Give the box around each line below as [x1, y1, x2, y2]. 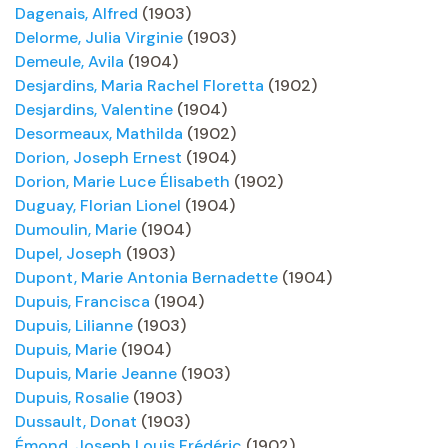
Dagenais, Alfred [15, 3, 138, 24]
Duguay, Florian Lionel [15, 195, 181, 216]
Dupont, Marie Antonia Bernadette [15, 267, 278, 288]
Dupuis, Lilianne [15, 315, 133, 336]
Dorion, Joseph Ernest [15, 147, 182, 168]
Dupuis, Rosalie [15, 387, 129, 408]
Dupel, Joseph [15, 243, 122, 264]
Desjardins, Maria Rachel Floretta [15, 75, 264, 96]
